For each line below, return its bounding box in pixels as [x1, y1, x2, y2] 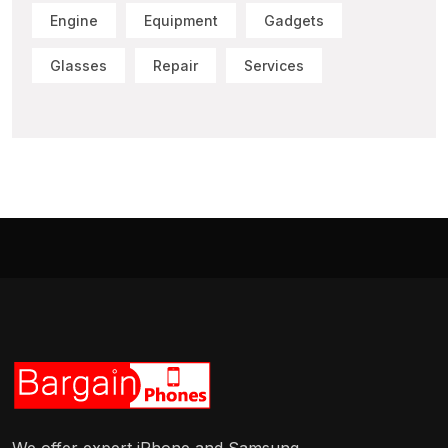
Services [244, 56, 304, 74]
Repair [153, 56, 198, 74]
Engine [50, 11, 98, 29]
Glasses [50, 56, 107, 74]
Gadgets [264, 11, 324, 29]
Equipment [144, 11, 218, 29]
